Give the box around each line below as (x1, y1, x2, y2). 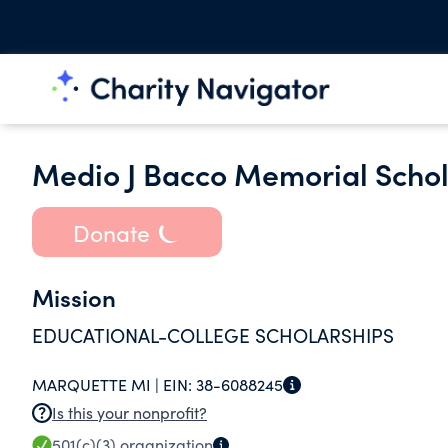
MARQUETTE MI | (32, 374, 163, 395)
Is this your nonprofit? (52, 402, 207, 423)
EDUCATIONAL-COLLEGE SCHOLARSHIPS (32, 322, 394, 348)
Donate (72, 216, 150, 248)
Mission (32, 280, 116, 313)
